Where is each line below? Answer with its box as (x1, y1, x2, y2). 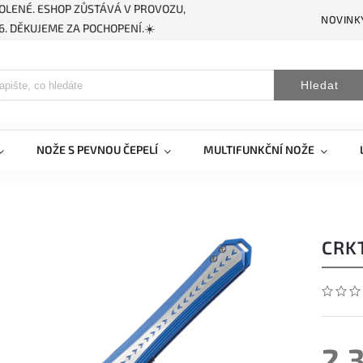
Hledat (300, 79, 339, 92)
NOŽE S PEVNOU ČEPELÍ (36, 143, 158, 156)
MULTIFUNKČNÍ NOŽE (203, 143, 314, 156)
